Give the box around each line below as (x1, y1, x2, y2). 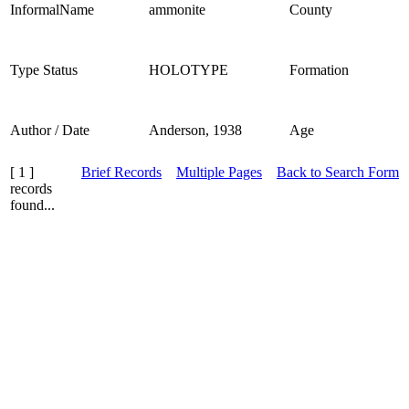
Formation (289, 61, 349, 78)
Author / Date (10, 121, 89, 138)
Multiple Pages (176, 163, 262, 180)
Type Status (10, 61, 78, 78)
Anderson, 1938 (149, 121, 242, 138)
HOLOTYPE (149, 61, 228, 78)
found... (10, 196, 55, 213)
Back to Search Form (277, 163, 399, 180)
